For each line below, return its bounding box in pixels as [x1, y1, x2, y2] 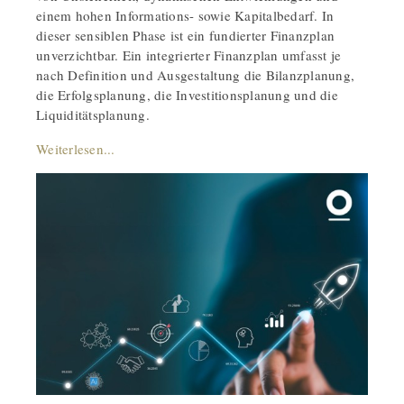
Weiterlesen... [36, 140, 115, 159]
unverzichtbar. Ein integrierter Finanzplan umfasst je [36, 46, 342, 65]
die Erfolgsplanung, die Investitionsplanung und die [36, 86, 338, 105]
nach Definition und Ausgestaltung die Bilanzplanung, [36, 66, 354, 85]
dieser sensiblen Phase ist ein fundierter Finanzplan [36, 26, 335, 45]
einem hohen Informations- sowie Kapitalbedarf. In [36, 6, 335, 25]
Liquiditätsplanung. [36, 106, 150, 124]
